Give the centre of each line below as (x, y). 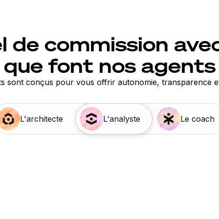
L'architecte (42, 119)
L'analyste (122, 119)
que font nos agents (109, 66)
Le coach (197, 119)
